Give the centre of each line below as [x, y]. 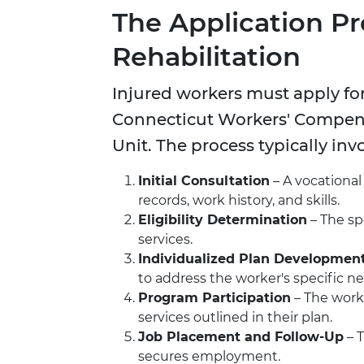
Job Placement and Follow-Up [241, 337]
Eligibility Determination [223, 220]
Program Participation [214, 298]
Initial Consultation [204, 181]
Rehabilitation [206, 57]
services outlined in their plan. [235, 318]
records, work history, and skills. [239, 201]
